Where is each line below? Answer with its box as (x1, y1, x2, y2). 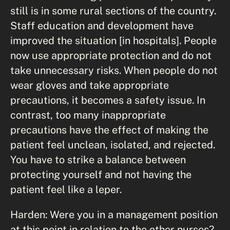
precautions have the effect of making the (10, 123, 208, 136)
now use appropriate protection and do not (10, 49, 212, 61)
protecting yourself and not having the (10, 168, 191, 180)
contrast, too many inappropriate (10, 108, 166, 121)
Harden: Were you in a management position (10, 208, 218, 220)
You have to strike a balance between (10, 153, 186, 165)
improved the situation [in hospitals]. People (10, 34, 217, 46)
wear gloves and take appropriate (10, 79, 169, 91)
